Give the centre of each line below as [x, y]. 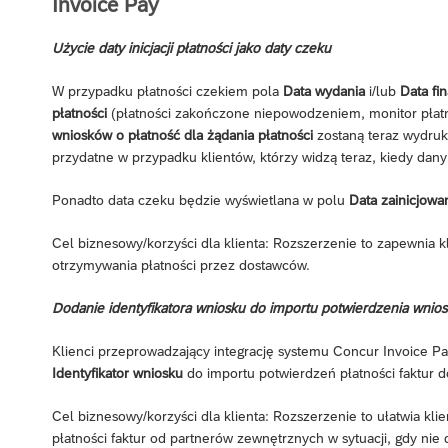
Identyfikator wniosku [117, 373]
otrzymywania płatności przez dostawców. [181, 265]
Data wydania [324, 91]
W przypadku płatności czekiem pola [167, 91]
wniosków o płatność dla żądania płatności [182, 135]
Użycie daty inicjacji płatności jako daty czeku [191, 48]
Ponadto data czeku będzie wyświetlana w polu [200, 200]
